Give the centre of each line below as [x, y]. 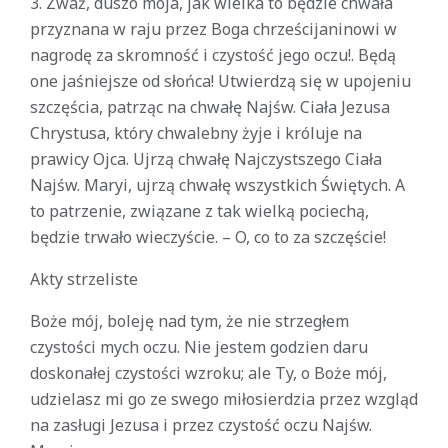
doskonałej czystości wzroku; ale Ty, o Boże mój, [208, 373]
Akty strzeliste [84, 279]
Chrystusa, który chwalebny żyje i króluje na [196, 133]
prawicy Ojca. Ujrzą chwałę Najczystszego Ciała [206, 159]
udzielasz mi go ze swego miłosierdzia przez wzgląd [224, 399]
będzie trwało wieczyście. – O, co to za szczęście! [208, 237]
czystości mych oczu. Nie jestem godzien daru [199, 347]
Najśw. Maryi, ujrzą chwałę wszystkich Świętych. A [217, 185]
